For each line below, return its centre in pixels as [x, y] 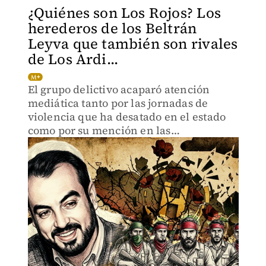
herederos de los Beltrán [112, 28]
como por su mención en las [99, 130]
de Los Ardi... [73, 59]
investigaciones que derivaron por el [122, 144]
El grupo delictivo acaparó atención [119, 89]
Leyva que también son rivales [133, 44]
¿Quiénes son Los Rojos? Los [124, 13]
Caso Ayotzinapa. [72, 158]
